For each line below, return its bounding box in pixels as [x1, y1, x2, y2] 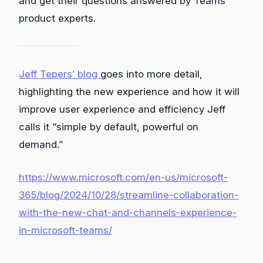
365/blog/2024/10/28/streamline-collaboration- [19, 188, 238, 201]
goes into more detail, [100, 68, 203, 80]
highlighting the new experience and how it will [19, 86, 240, 98]
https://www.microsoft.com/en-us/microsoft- [19, 171, 228, 183]
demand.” [19, 139, 63, 151]
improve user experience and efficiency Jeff [19, 103, 225, 116]
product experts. [19, 12, 96, 25]
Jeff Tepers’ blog [19, 68, 100, 80]
